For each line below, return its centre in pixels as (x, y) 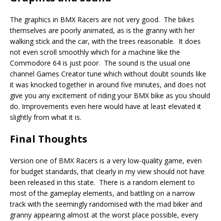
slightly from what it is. (46, 117)
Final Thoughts (49, 139)
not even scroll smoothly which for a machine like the (95, 52)
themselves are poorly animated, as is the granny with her (102, 30)
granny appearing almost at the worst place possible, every (104, 215)
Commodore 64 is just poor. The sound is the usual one (100, 63)
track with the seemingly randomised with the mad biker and (106, 204)
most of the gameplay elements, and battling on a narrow (102, 193)
